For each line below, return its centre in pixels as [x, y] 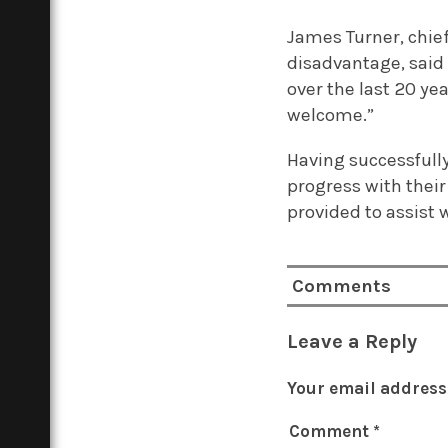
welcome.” [331, 115]
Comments [342, 286]
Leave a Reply [352, 341]
